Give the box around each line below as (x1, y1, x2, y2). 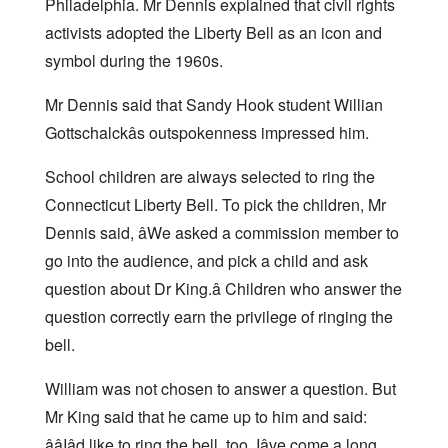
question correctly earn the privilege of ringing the (45, 305, 393, 329)
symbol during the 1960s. (45, 49, 223, 73)
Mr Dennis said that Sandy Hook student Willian (45, 93, 383, 117)
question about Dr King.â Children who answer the (45, 277, 402, 301)
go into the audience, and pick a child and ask (45, 249, 368, 273)
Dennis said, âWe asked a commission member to (45, 221, 399, 245)
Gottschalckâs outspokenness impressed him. (45, 121, 369, 145)
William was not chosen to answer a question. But (45, 377, 396, 401)
